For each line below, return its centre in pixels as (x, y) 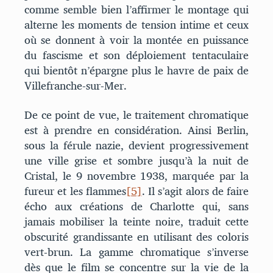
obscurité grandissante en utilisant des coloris (136, 236)
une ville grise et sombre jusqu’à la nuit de (136, 160)
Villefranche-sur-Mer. (76, 86)
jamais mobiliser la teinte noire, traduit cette (136, 221)
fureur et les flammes (75, 191)
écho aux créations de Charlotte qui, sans (136, 206)
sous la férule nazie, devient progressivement (136, 145)
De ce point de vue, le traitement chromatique (136, 115)
